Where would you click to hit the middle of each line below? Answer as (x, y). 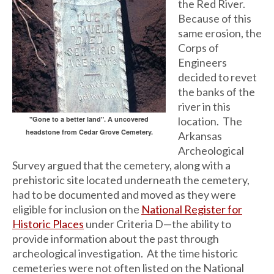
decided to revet (217, 77)
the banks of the (217, 91)
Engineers (202, 62)
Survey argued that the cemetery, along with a (121, 165)
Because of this (215, 18)
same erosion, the (220, 33)
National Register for (192, 209)
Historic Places (48, 224)
